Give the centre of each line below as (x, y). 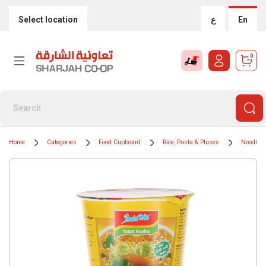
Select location (48, 19)
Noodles (252, 142)
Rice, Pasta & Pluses (191, 142)
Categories (62, 142)
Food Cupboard (120, 142)
